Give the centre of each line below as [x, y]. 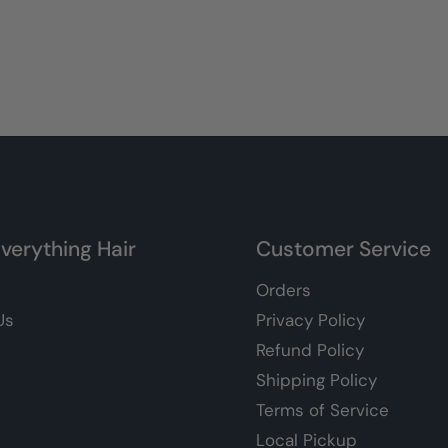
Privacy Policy [310, 319]
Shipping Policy [316, 379]
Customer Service [343, 248]
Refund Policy [310, 349]
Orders [283, 289]
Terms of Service [322, 409]
